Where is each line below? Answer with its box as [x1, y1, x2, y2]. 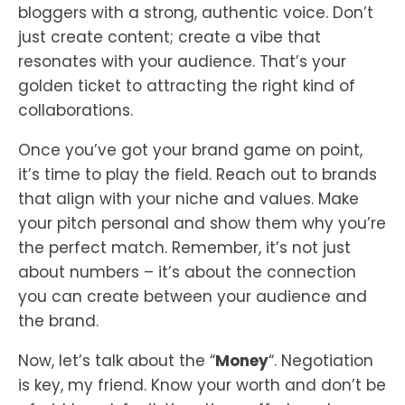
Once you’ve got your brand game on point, [18, 139, 363, 162]
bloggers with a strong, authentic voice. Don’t [18, 2, 373, 24]
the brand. [18, 310, 99, 333]
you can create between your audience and [18, 286, 367, 308]
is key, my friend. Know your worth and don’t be [18, 374, 386, 397]
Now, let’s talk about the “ [18, 350, 215, 372]
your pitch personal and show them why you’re [18, 212, 386, 235]
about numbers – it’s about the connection [18, 261, 356, 284]
